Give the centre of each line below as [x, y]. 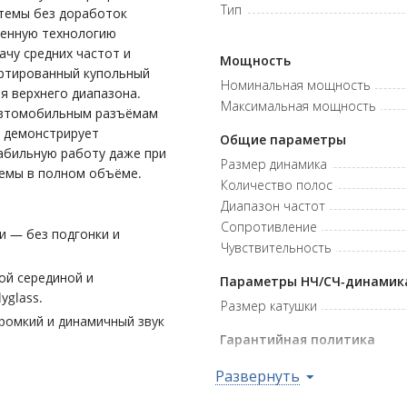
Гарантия [248, 385]
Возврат [246, 364]
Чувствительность [276, 248]
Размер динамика [273, 164]
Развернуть [257, 376]
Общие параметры [283, 139]
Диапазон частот [273, 206]
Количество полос [276, 185]
